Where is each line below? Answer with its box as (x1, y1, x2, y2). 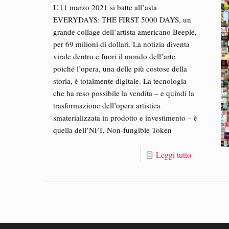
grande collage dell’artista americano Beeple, (53, 27, 197, 37)
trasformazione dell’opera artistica (53, 100, 161, 110)
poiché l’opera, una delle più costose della (53, 63, 188, 74)
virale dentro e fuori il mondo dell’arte (53, 51, 176, 61)
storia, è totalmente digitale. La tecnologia (53, 76, 187, 86)
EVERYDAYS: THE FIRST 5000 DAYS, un (53, 14, 192, 25)
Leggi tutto (155, 149, 191, 160)
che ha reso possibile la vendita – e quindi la (53, 88, 195, 98)
